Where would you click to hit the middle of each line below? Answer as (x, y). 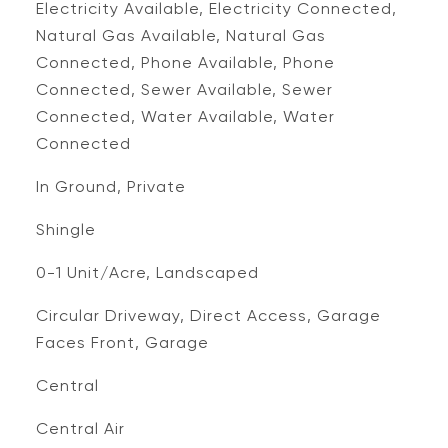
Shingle (65, 229)
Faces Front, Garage (122, 342)
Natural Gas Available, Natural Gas (180, 35)
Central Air (80, 428)
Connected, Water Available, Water (185, 116)
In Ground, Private (110, 186)
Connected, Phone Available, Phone (185, 62)
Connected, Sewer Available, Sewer (184, 89)
